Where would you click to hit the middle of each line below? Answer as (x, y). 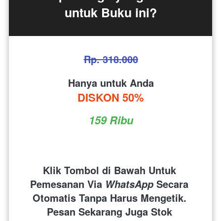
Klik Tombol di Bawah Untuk (109, 170)
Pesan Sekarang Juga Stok (109, 212)
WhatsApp (129, 184)
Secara (171, 184)
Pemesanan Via (68, 184)
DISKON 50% (111, 97)
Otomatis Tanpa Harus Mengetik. (109, 198)
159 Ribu (111, 120)
